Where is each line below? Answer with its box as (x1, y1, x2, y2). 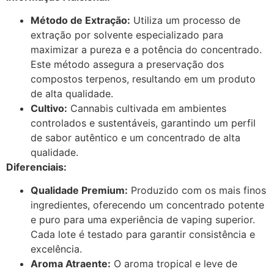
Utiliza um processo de (130, 14, 240, 26)
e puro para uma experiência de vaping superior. (31, 213, 255, 226)
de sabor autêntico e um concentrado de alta (31, 131, 240, 144)
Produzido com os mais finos (128, 184, 266, 197)
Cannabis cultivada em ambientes (67, 102, 226, 114)
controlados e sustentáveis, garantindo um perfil (31, 117, 256, 129)
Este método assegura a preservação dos (31, 58, 224, 70)
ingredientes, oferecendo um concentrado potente (31, 199, 264, 212)
